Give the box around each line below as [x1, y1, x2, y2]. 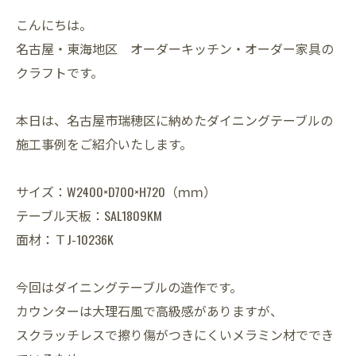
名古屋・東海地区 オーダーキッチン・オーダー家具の [16, 39, 334, 59]
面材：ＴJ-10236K [16, 230, 114, 250]
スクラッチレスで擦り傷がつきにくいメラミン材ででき [16, 325, 334, 345]
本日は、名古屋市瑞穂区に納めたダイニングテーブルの [16, 110, 333, 130]
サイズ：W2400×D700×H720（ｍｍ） [16, 182, 216, 202]
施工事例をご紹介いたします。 [16, 134, 192, 154]
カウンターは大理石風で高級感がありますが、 [16, 301, 283, 321]
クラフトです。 [16, 63, 103, 83]
